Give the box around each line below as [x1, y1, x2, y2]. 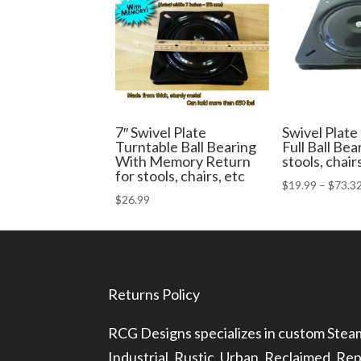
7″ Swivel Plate [114, 123, 206, 142]
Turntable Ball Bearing [114, 138, 256, 156]
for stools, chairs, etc [114, 167, 245, 185]
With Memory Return [114, 152, 251, 171]
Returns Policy [108, 285, 201, 304]
